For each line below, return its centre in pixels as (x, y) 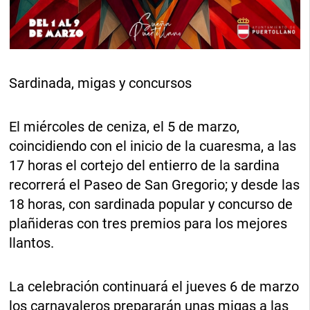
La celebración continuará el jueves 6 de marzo (154, 286)
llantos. (32, 243)
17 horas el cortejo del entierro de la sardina (145, 165)
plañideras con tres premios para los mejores (148, 223)
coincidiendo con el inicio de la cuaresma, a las (153, 146)
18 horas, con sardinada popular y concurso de (151, 204)
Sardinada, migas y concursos (101, 83)
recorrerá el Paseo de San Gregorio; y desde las (155, 184)
